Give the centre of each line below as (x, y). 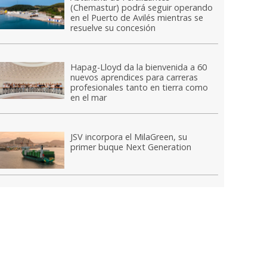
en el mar (89, 98)
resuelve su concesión (113, 28)
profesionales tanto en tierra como (139, 88)
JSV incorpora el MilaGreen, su (129, 137)
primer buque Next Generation (131, 147)
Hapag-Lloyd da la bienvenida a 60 (139, 67)
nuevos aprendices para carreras (134, 77)
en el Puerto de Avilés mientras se (137, 18)
